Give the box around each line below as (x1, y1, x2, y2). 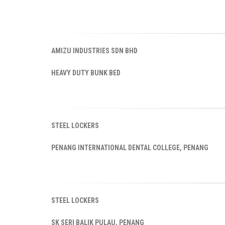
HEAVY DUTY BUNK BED (51, 68, 121, 77)
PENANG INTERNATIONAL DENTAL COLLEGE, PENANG (51, 143, 208, 152)
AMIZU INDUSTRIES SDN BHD (51, 46, 138, 55)
